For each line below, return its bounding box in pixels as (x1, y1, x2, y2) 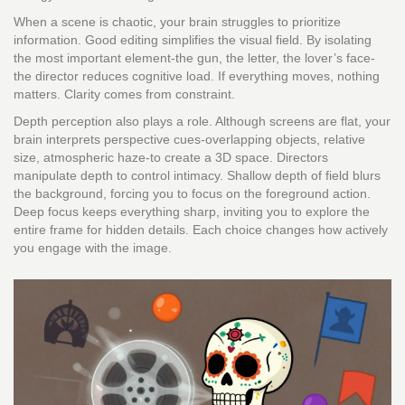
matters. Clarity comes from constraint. (14, 87, 235, 102)
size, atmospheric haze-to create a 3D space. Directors (14, 150, 328, 165)
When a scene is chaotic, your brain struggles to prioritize (14, 14, 341, 30)
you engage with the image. (14, 240, 172, 256)
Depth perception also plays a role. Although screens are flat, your (14, 114, 391, 129)
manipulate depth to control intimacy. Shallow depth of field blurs (14, 168, 381, 184)
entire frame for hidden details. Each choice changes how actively (14, 222, 388, 238)
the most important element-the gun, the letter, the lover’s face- (14, 51, 375, 66)
